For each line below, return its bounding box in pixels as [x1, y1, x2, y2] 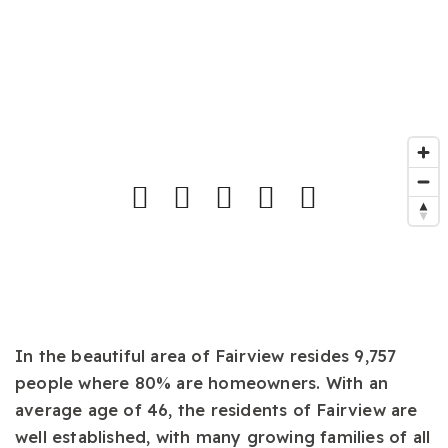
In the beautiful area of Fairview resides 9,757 [15, 346, 397, 366]
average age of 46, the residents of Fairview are [15, 400, 418, 420]
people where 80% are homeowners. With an [15, 373, 389, 393]
